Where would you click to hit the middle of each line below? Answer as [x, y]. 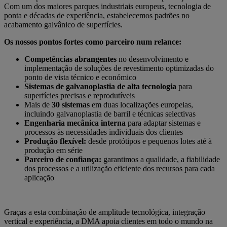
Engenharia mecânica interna [75, 123]
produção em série [53, 150]
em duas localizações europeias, [142, 105]
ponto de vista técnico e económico [80, 78]
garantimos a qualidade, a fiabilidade [162, 160]
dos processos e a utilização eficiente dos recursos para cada [120, 169]
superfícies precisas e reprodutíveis [80, 96]
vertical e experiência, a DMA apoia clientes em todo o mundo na [108, 221]
